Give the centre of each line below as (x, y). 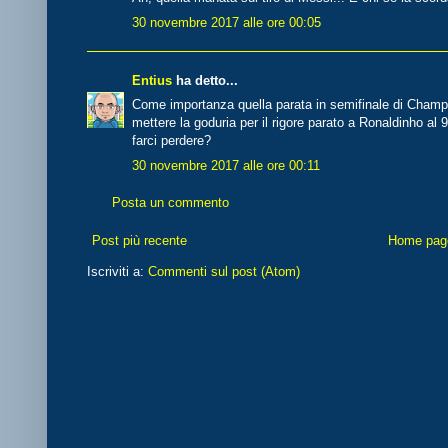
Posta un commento (170, 203)
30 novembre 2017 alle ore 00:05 (226, 22)
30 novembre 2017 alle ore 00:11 (226, 165)
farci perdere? (171, 141)
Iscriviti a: (117, 271)
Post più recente (139, 240)
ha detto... (205, 80)
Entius (152, 80)
